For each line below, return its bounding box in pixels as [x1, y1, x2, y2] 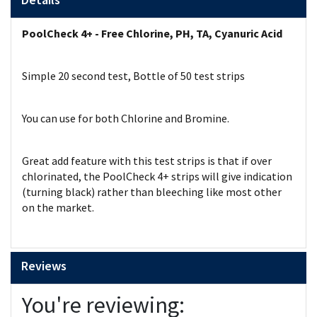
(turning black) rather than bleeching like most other [22, 185, 282, 199]
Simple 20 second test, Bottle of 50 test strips [22, 69, 245, 83]
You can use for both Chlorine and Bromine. [22, 111, 231, 125]
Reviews [21, 258, 67, 274]
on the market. [22, 200, 96, 214]
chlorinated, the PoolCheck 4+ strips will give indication [22, 169, 292, 183]
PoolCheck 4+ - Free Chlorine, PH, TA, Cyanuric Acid [22, 26, 282, 40]
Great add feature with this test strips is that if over [22, 154, 272, 168]
